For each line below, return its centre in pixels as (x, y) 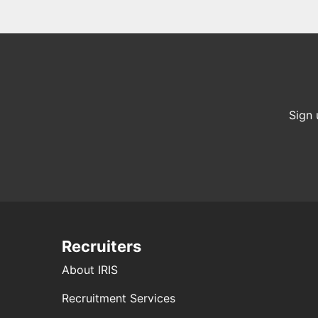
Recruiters (102, 246)
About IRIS (90, 270)
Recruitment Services (119, 298)
